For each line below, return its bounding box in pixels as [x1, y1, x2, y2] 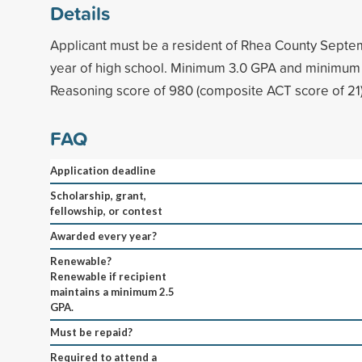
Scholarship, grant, [50, 188, 146, 202]
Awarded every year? [50, 229, 157, 242]
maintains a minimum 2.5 [50, 284, 175, 298]
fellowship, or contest [50, 204, 162, 217]
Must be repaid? [50, 325, 133, 339]
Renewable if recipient [50, 269, 166, 283]
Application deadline [50, 163, 156, 177]
